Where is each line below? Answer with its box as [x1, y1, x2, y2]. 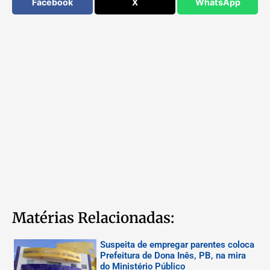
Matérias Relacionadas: [12, 208, 174, 227]
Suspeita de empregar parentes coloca [99, 239, 254, 250]
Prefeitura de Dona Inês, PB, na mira [99, 250, 246, 261]
